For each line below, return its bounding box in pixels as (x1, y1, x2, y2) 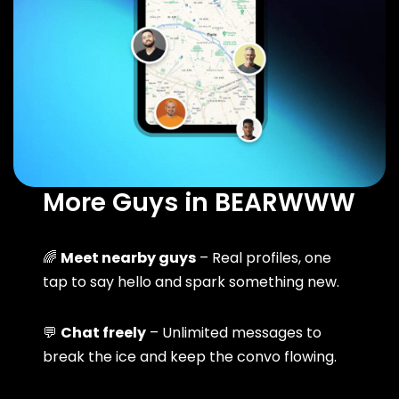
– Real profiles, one (196, 247, 332, 268)
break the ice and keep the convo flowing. (43, 346, 338, 367)
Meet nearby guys (61, 247, 197, 268)
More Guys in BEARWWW (43, 184, 356, 220)
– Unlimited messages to (146, 322, 322, 343)
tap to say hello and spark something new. (43, 271, 340, 292)
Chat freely (61, 322, 147, 343)
